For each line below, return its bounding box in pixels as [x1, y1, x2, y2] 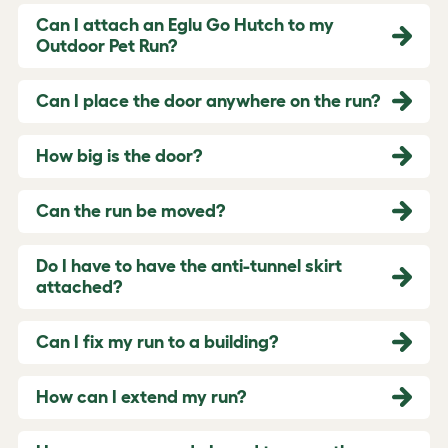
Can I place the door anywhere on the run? [36, 90, 380, 111]
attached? [36, 276, 122, 297]
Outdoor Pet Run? [36, 35, 177, 56]
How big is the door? [36, 145, 202, 166]
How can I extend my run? [36, 386, 246, 407]
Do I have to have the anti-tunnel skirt [36, 255, 342, 276]
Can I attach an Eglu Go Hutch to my [36, 14, 334, 35]
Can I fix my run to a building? [36, 331, 278, 352]
